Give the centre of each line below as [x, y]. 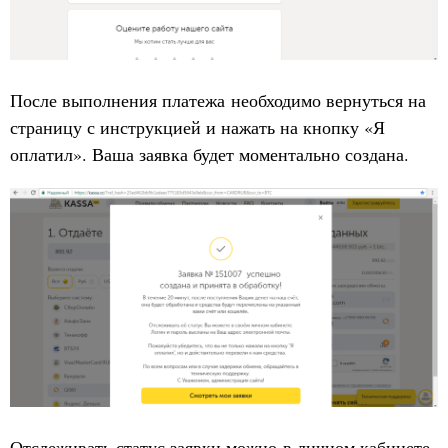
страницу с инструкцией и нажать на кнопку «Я [197, 127]
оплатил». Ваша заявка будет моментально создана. [209, 154]
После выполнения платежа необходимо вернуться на [218, 100]
